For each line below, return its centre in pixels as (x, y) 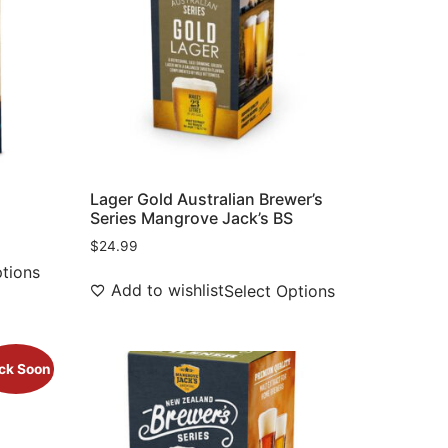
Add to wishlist (168, 290)
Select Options (280, 291)
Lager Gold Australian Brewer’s (207, 199)
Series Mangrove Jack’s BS (192, 218)
